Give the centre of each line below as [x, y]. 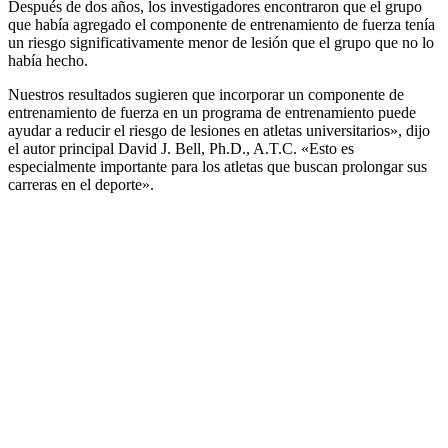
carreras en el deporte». [81, 184]
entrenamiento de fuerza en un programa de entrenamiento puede [212, 112]
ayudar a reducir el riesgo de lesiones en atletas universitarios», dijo [219, 130]
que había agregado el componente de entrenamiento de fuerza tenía [221, 24]
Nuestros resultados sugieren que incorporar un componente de [206, 94]
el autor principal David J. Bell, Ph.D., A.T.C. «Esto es [181, 148]
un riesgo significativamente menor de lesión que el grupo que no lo [221, 42]
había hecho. [48, 60]
